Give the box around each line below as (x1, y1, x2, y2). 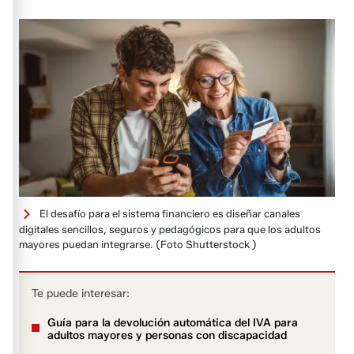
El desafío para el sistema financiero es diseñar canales (40, 206, 301, 220)
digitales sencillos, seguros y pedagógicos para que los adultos (19, 223, 322, 236)
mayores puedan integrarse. (19, 238, 154, 251)
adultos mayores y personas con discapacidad (47, 329, 288, 343)
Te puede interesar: (32, 287, 130, 301)
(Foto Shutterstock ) (156, 238, 258, 251)
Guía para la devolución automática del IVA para (47, 316, 299, 330)
